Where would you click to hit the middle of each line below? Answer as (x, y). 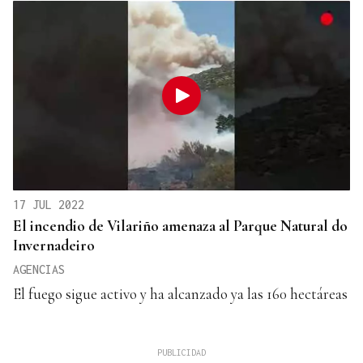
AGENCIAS (39, 269)
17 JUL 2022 (49, 204)
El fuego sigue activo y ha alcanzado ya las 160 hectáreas (180, 293)
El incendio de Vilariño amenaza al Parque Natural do (180, 225)
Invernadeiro (54, 245)
